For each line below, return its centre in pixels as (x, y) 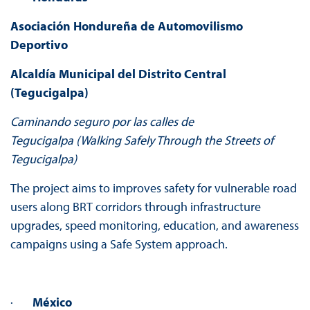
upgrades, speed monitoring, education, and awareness (154, 226)
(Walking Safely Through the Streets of (174, 140)
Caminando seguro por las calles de (102, 122)
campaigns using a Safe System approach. (119, 244)
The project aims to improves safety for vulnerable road (153, 188)
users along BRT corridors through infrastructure (135, 207)
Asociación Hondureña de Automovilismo (126, 26)
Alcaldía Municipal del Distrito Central (118, 74)
